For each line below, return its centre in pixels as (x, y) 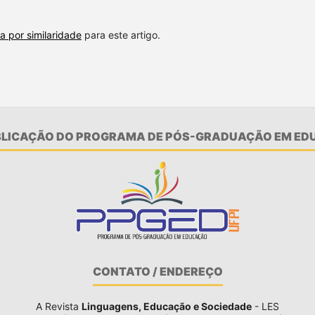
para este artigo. (121, 35)
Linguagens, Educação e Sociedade (167, 306)
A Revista (59, 306)
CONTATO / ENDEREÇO (157, 272)
